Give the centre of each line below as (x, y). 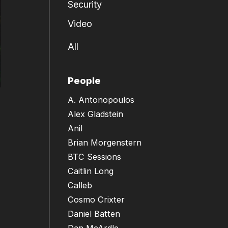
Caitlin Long (91, 171)
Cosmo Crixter (96, 200)
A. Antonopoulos (101, 100)
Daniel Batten (94, 214)
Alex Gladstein (95, 114)
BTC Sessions (94, 157)
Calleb (80, 186)
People (84, 81)
